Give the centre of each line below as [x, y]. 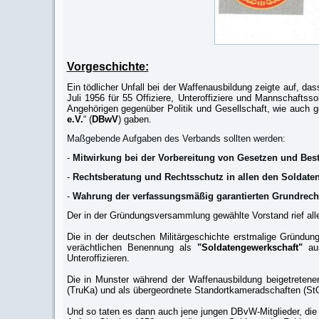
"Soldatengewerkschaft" [250, 247]
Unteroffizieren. [98, 258]
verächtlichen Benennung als [132, 247]
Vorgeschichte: [108, 67]
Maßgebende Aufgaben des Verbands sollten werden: [177, 138]
